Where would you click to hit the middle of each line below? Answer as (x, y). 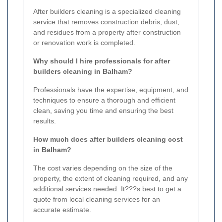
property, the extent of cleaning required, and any (111, 178)
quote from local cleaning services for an (97, 199)
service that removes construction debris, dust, (106, 22)
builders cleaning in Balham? (83, 71)
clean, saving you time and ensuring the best (103, 110)
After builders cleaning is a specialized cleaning (107, 11)
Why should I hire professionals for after (102, 61)
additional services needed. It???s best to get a (107, 189)
